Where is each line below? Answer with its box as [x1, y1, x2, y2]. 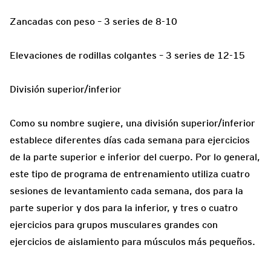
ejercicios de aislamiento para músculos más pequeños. [10, 235, 255, 247]
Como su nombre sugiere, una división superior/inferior [10, 117, 255, 129]
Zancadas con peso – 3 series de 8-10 [10, 15, 177, 27]
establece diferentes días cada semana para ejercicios [10, 134, 250, 146]
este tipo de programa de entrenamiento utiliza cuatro [10, 168, 250, 180]
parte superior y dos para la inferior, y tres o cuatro [10, 201, 238, 214]
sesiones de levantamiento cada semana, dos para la [10, 184, 243, 197]
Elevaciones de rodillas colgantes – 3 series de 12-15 [10, 49, 245, 61]
